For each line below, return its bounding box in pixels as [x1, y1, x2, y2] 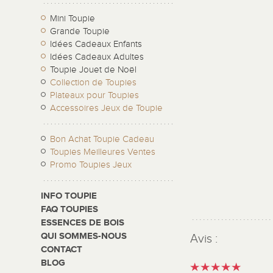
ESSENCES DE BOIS [41, 216, 125, 229]
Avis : [190, 232, 218, 247]
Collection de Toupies [50, 77, 137, 88]
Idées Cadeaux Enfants [50, 38, 143, 49]
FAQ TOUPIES [41, 203, 99, 215]
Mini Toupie [50, 13, 96, 24]
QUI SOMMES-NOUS [41, 230, 127, 242]
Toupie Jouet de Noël [50, 64, 137, 75]
